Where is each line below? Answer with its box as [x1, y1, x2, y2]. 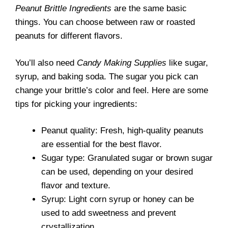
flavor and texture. [41, 181, 110, 190]
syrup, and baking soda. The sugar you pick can [15, 71, 198, 81]
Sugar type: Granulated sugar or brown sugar [41, 153, 213, 163]
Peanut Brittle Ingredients [15, 4, 111, 13]
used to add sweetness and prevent [41, 208, 176, 218]
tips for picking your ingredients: [15, 99, 137, 109]
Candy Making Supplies [77, 58, 166, 68]
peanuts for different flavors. [15, 31, 123, 41]
